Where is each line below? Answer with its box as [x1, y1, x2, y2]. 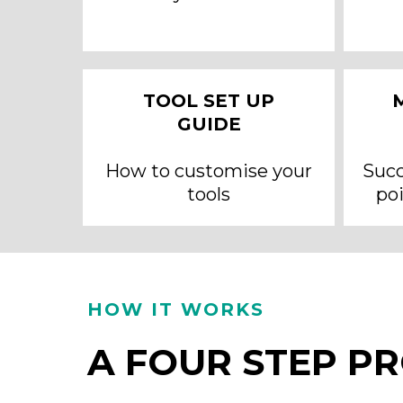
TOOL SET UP [143, 90, 274, 112]
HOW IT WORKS [87, 299, 264, 320]
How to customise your [105, 160, 312, 182]
